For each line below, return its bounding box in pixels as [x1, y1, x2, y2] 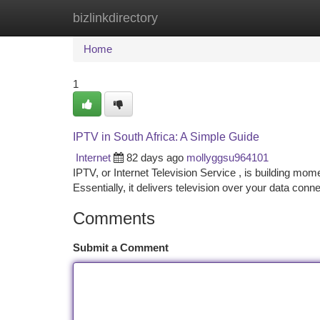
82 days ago [126, 151, 184, 164]
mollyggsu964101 [186, 151, 269, 164]
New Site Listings [144, 11, 225, 24]
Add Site [246, 11, 286, 24]
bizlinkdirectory [73, 11, 158, 25]
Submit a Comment [73, 241, 169, 254]
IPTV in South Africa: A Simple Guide [73, 131, 259, 143]
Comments [73, 209, 155, 228]
